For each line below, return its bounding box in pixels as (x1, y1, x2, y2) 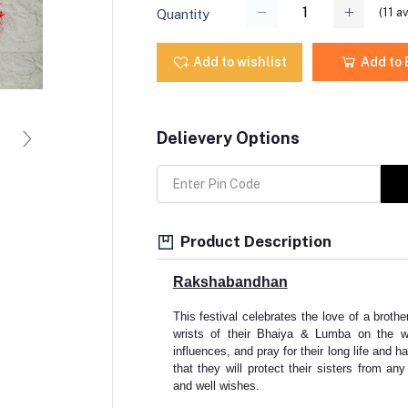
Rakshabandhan (172, 274, 288, 291)
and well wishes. (172, 379, 260, 393)
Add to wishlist (192, 54, 287, 69)
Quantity (156, 5, 209, 22)
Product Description (176, 231, 331, 250)
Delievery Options (156, 127, 300, 148)
